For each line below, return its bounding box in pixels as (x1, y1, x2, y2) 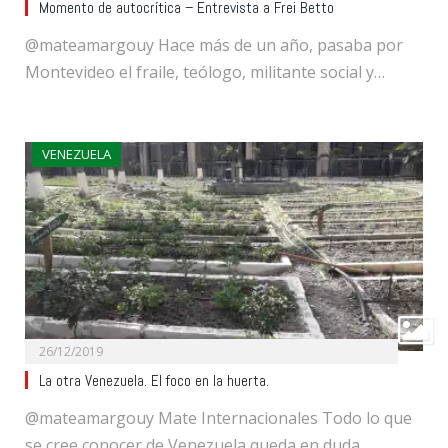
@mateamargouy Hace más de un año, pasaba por (25, 33, 403, 56)
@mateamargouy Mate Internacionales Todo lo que (25, 407, 412, 430)
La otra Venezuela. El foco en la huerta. (39, 371, 269, 392)
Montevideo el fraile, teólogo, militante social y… (25, 60, 385, 83)
